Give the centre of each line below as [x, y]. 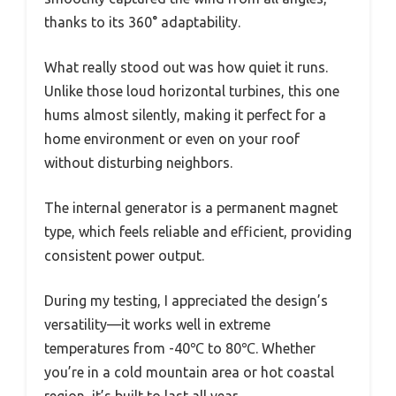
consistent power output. [124, 255]
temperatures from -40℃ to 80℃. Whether [180, 348]
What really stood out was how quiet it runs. [186, 67]
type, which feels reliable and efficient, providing [198, 231]
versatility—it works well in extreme [157, 324]
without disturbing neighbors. [138, 162]
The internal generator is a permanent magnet [191, 207]
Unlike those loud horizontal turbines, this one [192, 91]
